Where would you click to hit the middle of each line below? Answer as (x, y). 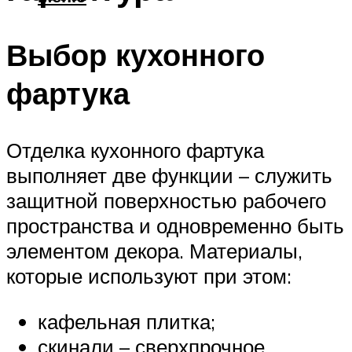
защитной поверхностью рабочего (166, 201)
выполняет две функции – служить (169, 176)
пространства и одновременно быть (175, 226)
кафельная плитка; (126, 321)
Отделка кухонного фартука (135, 150)
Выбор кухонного (136, 55)
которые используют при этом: (149, 276)
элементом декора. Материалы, (154, 251)
